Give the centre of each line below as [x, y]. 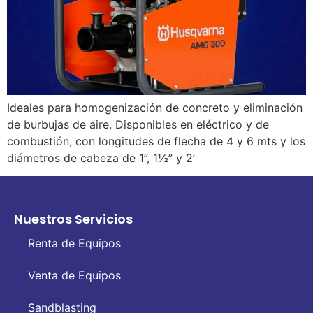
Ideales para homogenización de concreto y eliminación [155, 107]
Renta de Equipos [74, 243]
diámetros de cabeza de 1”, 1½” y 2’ [101, 158]
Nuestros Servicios [73, 219]
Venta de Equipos [74, 275]
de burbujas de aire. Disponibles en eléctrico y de [138, 124]
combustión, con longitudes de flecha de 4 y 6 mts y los [156, 141]
